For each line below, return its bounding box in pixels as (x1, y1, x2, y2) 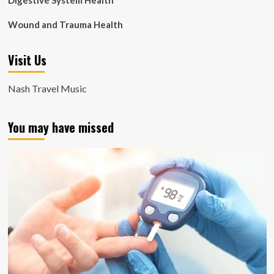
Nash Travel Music (7, 83, 87, 94)
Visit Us (7, 51, 46, 69)
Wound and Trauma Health (7, 19, 123, 30)
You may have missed (7, 118, 114, 136)
